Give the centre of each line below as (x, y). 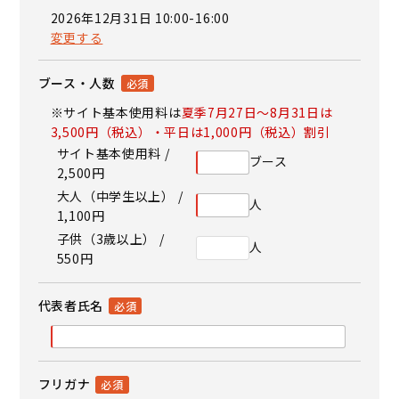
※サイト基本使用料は (116, 112)
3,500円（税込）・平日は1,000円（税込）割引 (190, 131)
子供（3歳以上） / (110, 238)
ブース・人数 (77, 82)
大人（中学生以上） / (120, 195)
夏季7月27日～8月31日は (257, 112)
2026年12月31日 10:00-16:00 (140, 17)
